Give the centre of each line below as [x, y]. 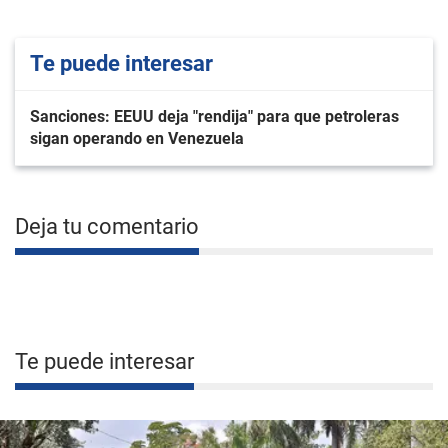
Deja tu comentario [107, 226]
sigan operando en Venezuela [137, 138]
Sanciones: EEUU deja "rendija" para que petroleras [214, 116]
